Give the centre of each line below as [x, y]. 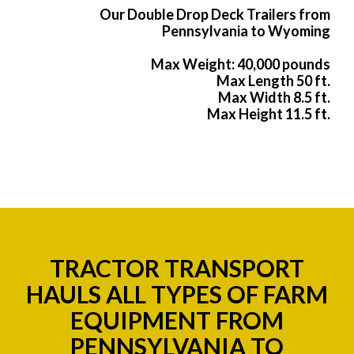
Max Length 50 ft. [273, 81]
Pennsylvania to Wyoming [246, 31]
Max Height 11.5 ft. [269, 114]
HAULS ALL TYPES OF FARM [177, 294]
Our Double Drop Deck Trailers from [215, 15]
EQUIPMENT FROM [177, 320]
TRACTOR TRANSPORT [177, 268]
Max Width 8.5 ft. [274, 98]
